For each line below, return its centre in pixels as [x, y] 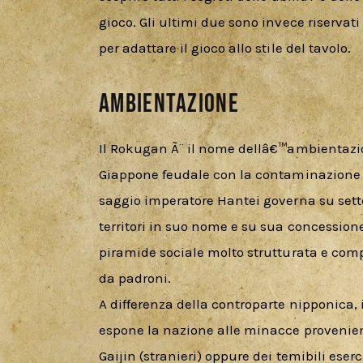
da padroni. [135, 278]
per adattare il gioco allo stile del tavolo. [225, 47]
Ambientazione [169, 104]
